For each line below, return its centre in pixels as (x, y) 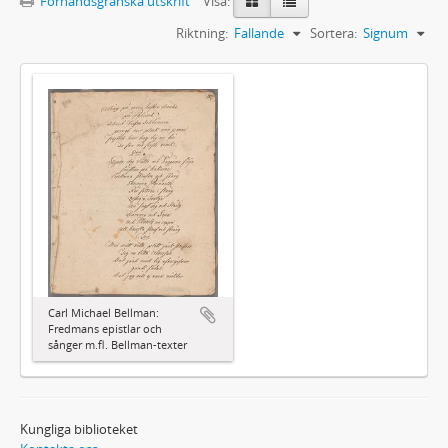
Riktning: (202, 32)
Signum (385, 32)
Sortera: (333, 32)
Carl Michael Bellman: (103, 312)
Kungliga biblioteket (79, 428)
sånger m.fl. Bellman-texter (117, 344)
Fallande (259, 32)
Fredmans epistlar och (105, 328)
